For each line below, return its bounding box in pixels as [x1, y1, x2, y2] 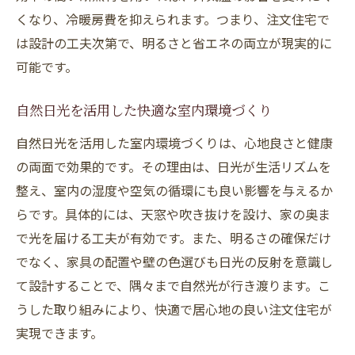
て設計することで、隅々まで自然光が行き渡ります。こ [16, 276, 330, 295]
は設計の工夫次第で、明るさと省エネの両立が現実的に [16, 33, 332, 52]
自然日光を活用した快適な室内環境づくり [16, 105, 272, 120]
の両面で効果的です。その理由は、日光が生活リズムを [16, 157, 331, 176]
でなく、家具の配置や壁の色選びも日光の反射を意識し [16, 252, 333, 271]
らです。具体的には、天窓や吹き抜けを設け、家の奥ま [16, 204, 330, 223]
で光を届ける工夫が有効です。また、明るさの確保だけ [16, 228, 331, 247]
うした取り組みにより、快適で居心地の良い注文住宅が [16, 300, 332, 319]
